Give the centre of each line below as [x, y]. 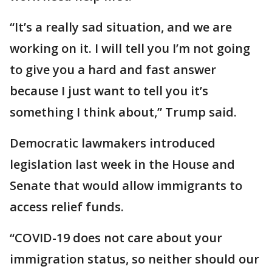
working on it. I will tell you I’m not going [130, 48]
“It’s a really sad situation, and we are [121, 27]
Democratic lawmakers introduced [113, 143]
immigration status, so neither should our [134, 259]
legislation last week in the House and [122, 164]
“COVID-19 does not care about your [116, 238]
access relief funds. [67, 207]
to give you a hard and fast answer [113, 70]
